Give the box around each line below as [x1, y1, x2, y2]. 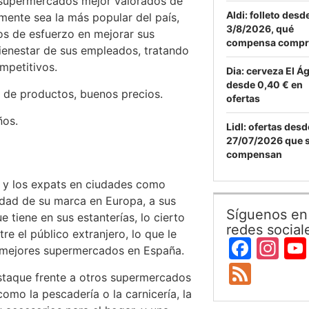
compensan [226, 148, 282, 160]
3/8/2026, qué [226, 23, 294, 34]
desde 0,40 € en [226, 79, 303, 90]
